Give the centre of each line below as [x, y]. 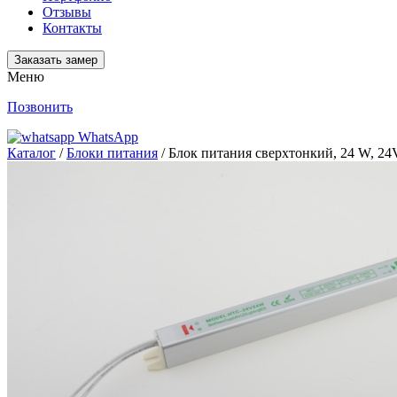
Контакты [72, 28]
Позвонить [40, 107]
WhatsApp [108, 137]
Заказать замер [56, 60]
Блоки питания [112, 153]
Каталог [31, 153]
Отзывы [67, 12]
